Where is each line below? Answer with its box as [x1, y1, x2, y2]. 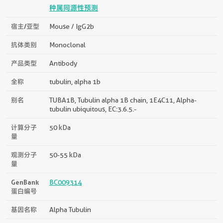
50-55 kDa [49, 150, 81, 159]
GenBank [11, 178, 39, 186]
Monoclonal [49, 40, 86, 49]
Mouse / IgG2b [49, 22, 94, 30]
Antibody [49, 59, 77, 67]
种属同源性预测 [49, 3, 98, 12]
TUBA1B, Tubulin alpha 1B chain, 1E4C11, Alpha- [49, 96, 197, 104]
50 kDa [49, 123, 71, 131]
